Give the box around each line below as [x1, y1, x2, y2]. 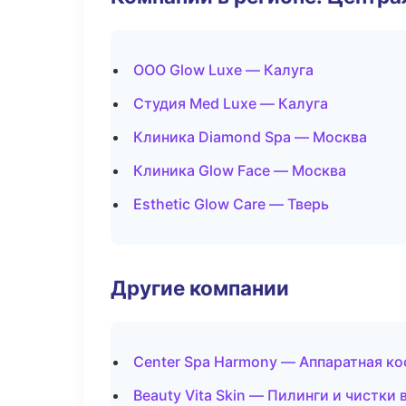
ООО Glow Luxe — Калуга [133, 61, 314, 79]
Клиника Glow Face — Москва [133, 161, 346, 179]
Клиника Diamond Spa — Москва [133, 128, 367, 146]
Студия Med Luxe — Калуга [133, 94, 328, 112]
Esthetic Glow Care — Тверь [133, 195, 329, 213]
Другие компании [111, 275, 289, 300]
